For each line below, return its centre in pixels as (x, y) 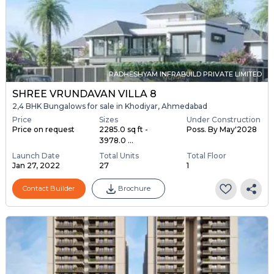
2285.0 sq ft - (124, 129)
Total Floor (206, 155)
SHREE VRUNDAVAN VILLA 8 (84, 94)
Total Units (119, 155)
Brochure (134, 189)
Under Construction (223, 119)
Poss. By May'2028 (221, 129)
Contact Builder (49, 189)
